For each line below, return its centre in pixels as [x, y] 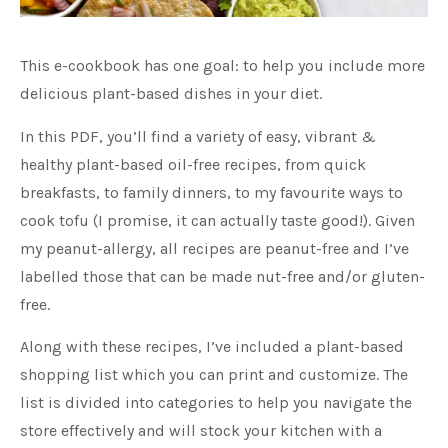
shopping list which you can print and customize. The [214, 374]
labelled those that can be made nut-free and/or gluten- [222, 276]
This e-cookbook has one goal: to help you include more [222, 66]
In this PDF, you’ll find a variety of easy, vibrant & [198, 136]
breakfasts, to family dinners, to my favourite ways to [211, 192]
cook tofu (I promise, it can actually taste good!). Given [217, 220]
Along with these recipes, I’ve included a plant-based [212, 346]
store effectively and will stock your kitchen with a [201, 430]
